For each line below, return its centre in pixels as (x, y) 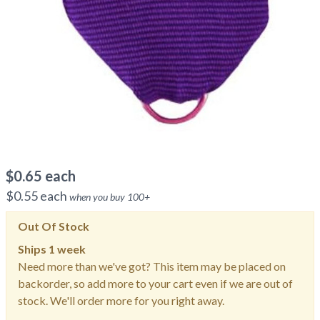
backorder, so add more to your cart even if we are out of (155, 283)
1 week (67, 249)
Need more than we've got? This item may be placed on (152, 266)
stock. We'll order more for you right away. (121, 300)
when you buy (98, 197)
